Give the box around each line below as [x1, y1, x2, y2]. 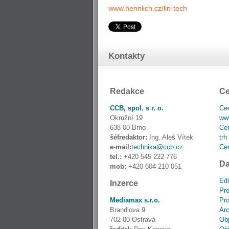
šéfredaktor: [110, 133, 147, 141]
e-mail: [110, 143, 131, 151]
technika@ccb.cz [131, 143, 183, 151]
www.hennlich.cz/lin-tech [108, 4, 187, 12]
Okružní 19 [110, 114, 143, 122]
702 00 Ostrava [110, 216, 155, 223]
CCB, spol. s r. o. [110, 104, 164, 112]
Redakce [110, 87, 144, 96]
